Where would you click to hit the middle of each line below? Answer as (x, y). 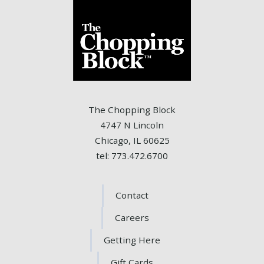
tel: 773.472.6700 (132, 156)
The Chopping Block (132, 110)
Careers (132, 218)
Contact (132, 195)
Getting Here (132, 240)
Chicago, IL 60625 (132, 140)
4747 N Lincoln (132, 125)
